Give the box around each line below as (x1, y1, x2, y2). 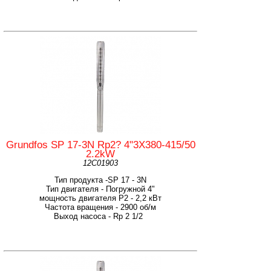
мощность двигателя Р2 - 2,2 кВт (39, 193, 162, 203)
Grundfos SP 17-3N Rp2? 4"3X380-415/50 (5, 139, 195, 151)
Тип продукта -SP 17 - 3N (54, 175, 146, 184)
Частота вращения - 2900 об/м (45, 202, 156, 212)
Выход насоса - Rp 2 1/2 (53, 211, 148, 221)
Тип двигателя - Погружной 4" (46, 184, 155, 194)
